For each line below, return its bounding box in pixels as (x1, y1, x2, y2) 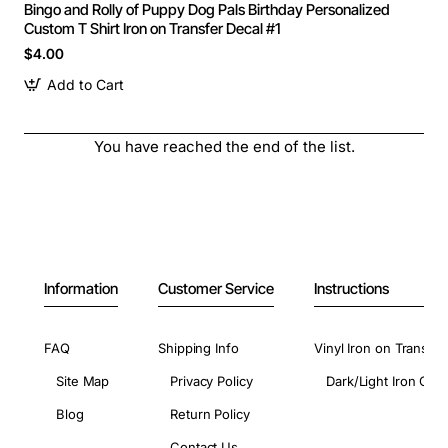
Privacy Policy (170, 372, 253, 389)
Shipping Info (158, 339, 239, 356)
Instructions (314, 278, 389, 298)
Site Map (56, 372, 110, 389)
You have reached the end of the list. (93, 136, 355, 156)
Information (44, 278, 118, 298)
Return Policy (170, 405, 250, 422)
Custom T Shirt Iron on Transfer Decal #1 (78, 18, 281, 38)
